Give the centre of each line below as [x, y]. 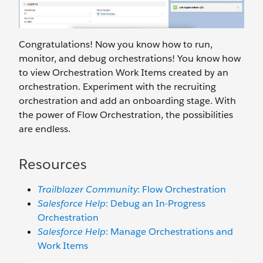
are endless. [46, 129]
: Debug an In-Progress [156, 203]
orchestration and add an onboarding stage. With [127, 100]
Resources [53, 164]
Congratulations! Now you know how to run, [116, 44]
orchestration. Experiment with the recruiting [117, 86]
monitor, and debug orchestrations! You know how [130, 58]
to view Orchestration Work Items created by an [124, 72]
